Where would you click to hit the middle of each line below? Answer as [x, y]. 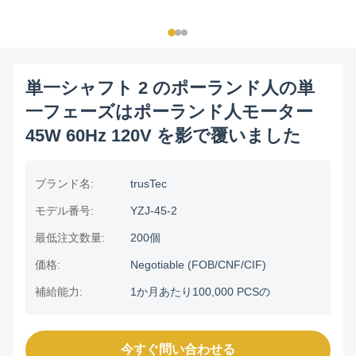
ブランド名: [64, 184]
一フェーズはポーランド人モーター [169, 112]
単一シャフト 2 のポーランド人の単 [170, 88]
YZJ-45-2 [154, 211]
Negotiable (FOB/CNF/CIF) [198, 265]
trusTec [149, 184]
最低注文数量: [70, 238]
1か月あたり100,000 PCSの [200, 292]
